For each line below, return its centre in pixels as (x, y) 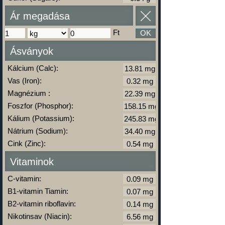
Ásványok (32, 51)
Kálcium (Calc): (33, 68)
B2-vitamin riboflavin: (42, 204)
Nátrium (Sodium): (38, 131)
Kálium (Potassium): (41, 118)
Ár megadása (40, 16)
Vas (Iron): (25, 81)
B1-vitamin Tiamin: (38, 191)
